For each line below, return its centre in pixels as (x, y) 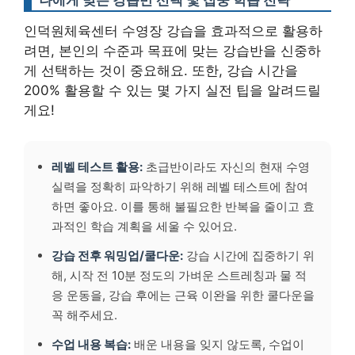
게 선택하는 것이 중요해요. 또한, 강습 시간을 (161, 71)
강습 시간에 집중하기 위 (249, 255)
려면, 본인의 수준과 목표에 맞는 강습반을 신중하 (172, 51)
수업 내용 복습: (91, 344)
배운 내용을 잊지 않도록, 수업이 (218, 344)
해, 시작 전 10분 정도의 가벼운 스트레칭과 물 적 (179, 275)
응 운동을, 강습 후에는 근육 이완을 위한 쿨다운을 (183, 295)
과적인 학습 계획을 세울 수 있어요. (144, 226)
